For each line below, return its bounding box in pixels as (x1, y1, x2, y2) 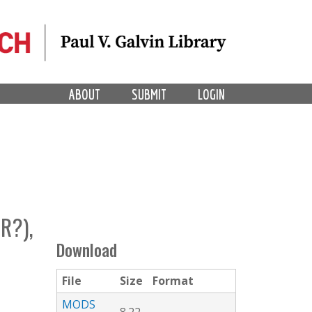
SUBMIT (132, 86, 167, 102)
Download (56, 237, 117, 263)
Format (153, 273, 194, 289)
